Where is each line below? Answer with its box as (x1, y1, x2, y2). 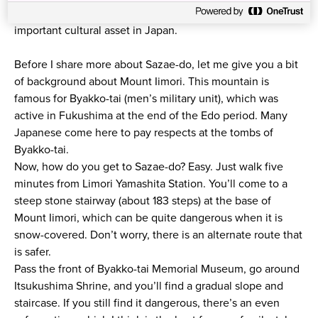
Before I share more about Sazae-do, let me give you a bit (13, 57, 298, 72)
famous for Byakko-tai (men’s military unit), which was (13, 92, 278, 106)
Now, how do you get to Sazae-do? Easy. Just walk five (13, 160, 283, 175)
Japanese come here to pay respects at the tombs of (13, 126, 273, 141)
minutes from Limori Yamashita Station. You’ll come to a (13, 177, 287, 192)
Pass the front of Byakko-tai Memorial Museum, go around (13, 262, 300, 277)
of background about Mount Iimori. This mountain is (13, 75, 269, 89)
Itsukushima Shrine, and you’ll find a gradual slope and (13, 279, 283, 294)
